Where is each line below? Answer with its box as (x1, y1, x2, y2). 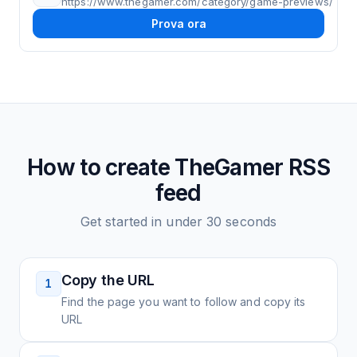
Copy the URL (61, 272, 155, 288)
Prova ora (151, 17, 206, 30)
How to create (27, 154, 175, 181)
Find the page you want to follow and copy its (61, 295, 306, 308)
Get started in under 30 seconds (80, 214, 277, 229)
